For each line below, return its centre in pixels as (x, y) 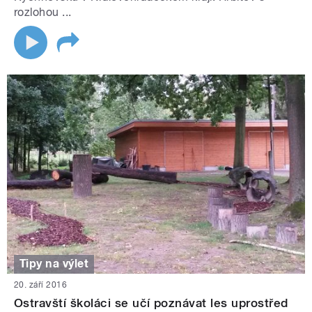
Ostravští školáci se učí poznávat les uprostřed (151, 303)
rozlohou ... (43, 13)
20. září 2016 (41, 284)
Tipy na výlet (54, 264)
